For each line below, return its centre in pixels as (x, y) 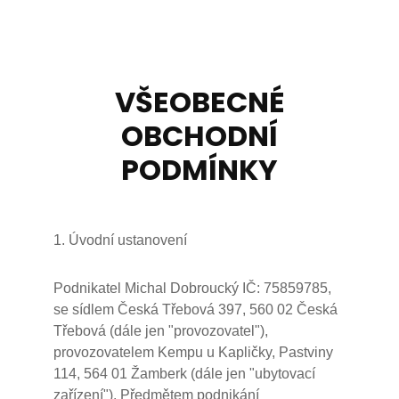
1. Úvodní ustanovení (120, 240)
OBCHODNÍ (199, 136)
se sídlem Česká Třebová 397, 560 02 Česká (195, 309)
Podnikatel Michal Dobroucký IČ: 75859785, (192, 288)
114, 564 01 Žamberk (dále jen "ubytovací (184, 374)
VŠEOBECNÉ (199, 102)
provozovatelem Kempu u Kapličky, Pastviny (193, 352)
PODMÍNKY (199, 170)
